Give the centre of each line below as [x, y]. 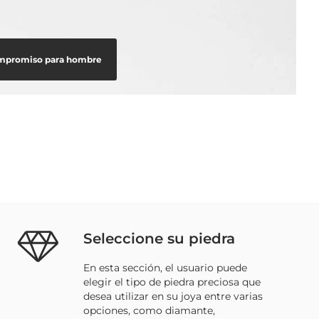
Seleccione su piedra [159, 238]
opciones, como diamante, [150, 310]
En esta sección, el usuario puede [166, 267]
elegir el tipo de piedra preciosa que [172, 282]
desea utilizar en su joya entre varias [173, 296]
